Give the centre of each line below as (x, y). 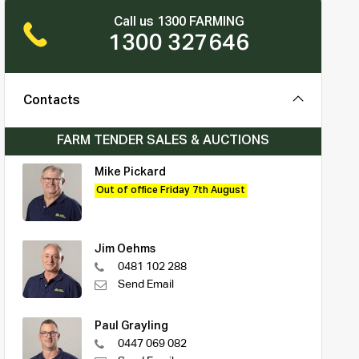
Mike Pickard (130, 172)
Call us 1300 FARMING (179, 22)
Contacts (51, 101)
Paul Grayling (131, 326)
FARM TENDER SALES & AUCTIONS (163, 141)
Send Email (145, 284)
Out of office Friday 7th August (170, 190)
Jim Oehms (125, 249)
